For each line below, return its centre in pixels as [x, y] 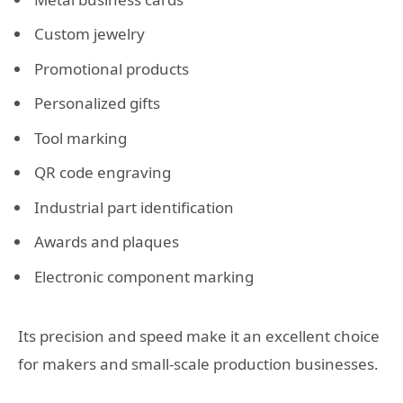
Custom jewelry [90, 34]
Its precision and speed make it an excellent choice [199, 336]
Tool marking [81, 138]
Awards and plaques [107, 242]
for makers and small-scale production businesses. [198, 364]
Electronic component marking [144, 276]
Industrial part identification [134, 207]
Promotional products [112, 68]
